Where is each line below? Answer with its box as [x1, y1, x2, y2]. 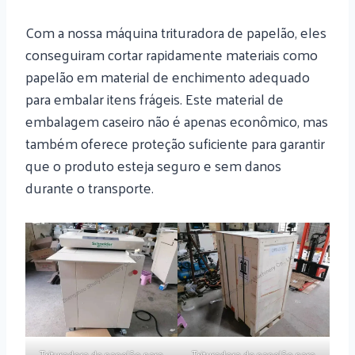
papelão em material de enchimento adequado [25, 63, 310, 90]
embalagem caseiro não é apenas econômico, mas [25, 108, 328, 135]
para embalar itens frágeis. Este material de [25, 86, 284, 113]
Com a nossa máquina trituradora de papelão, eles [25, 19, 326, 46]
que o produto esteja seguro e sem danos [25, 152, 281, 179]
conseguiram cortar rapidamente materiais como [25, 41, 318, 68]
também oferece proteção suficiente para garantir [25, 130, 325, 157]
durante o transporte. [25, 174, 154, 201]
